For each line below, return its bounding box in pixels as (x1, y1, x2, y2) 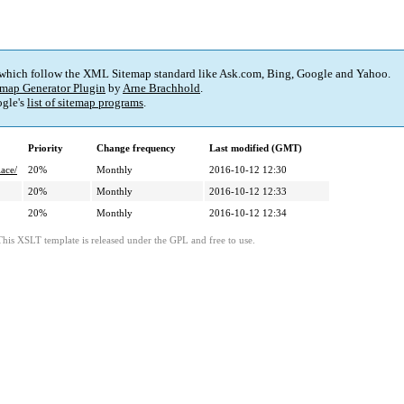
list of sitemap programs (27, 96, 143, 110)
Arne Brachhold (123, 81, 200, 96)
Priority (28, 142, 63, 154)
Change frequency (96, 142, 176, 154)
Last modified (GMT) (209, 142, 302, 154)
